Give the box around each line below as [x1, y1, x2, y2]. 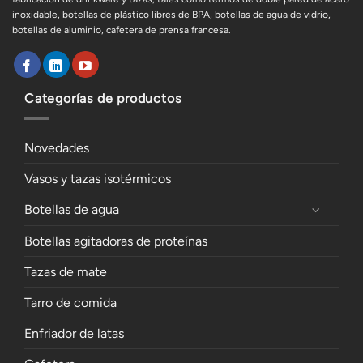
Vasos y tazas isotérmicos [24, 170, 171, 186]
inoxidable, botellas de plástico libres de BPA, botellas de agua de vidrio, [12, 9, 331, 21]
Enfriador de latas [24, 326, 124, 342]
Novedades [24, 139, 89, 156]
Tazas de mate [24, 264, 107, 280]
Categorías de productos [24, 91, 181, 107]
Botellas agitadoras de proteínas [24, 233, 207, 250]
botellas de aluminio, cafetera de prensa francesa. [12, 24, 231, 36]
